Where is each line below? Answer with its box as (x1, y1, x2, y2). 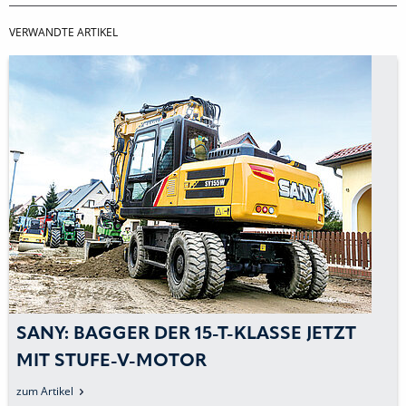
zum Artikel (16, 383, 73, 400)
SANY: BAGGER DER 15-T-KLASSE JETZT (16, 325, 356, 344)
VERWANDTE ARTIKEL (9, 24, 118, 41)
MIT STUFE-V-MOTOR (16, 353, 207, 372)
